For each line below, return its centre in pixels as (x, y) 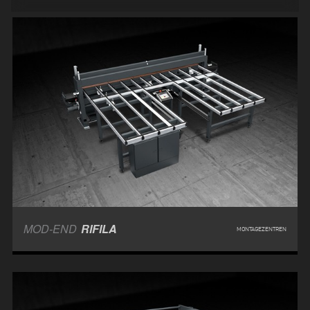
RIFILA (99, 229)
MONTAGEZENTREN (261, 229)
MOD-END (50, 229)
